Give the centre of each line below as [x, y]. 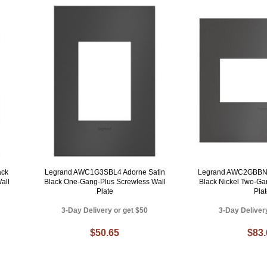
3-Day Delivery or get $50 [105, 210]
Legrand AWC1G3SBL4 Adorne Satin [105, 172]
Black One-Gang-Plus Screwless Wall [105, 181]
